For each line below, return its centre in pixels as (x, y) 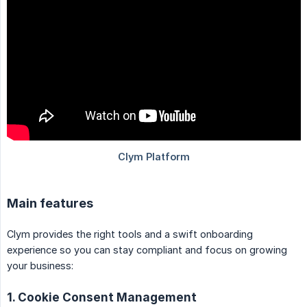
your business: (40, 266)
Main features (50, 204)
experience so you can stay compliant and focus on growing (147, 250)
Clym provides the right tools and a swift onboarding (130, 234)
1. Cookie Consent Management (102, 297)
